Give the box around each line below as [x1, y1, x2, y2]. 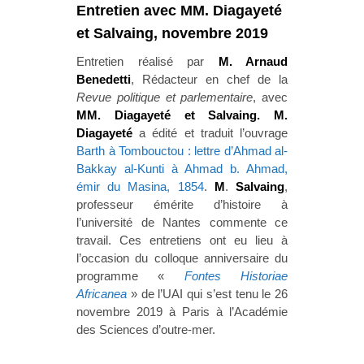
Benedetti [76, 71, 131, 86]
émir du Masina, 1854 [76, 179, 204, 193]
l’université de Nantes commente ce [76, 214, 288, 229]
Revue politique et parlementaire [76, 89, 253, 104]
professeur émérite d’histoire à [76, 197, 288, 211]
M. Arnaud [218, 54, 288, 68]
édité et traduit [152, 125, 240, 140]
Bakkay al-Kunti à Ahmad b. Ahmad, [76, 161, 288, 175]
